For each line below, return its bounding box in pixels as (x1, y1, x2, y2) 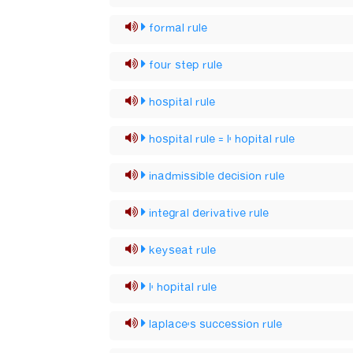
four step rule (149, 55, 223, 76)
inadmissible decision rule (149, 166, 285, 187)
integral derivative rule (149, 203, 269, 224)
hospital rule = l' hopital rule (149, 129, 295, 150)
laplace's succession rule (149, 314, 283, 335)
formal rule (149, 18, 208, 39)
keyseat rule (149, 240, 217, 261)
